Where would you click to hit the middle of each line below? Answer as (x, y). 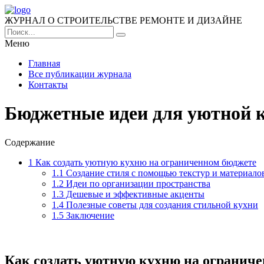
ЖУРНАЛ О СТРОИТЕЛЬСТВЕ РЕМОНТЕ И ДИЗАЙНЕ (123, 20)
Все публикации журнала (80, 74)
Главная (44, 63)
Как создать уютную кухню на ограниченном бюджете (145, 162)
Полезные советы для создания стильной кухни (161, 204)
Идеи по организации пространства (137, 183)
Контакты (48, 85)
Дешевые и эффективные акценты (134, 194)
